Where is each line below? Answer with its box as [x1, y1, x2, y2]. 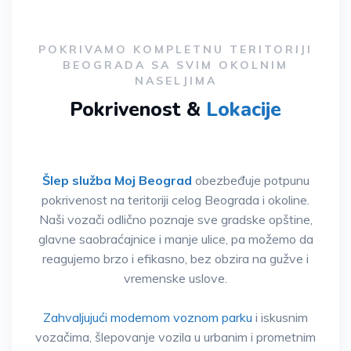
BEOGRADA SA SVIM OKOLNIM [63, 58, 288, 73]
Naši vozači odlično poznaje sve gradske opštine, [38, 212, 313, 228]
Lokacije [206, 96, 281, 124]
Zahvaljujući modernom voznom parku [43, 309, 252, 326]
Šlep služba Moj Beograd [42, 172, 192, 189]
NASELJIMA [134, 74, 217, 89]
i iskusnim [252, 309, 308, 326]
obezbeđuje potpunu [191, 172, 309, 189]
